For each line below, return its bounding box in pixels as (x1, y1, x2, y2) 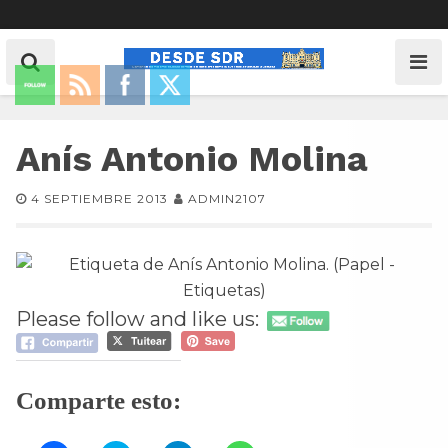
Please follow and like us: (16, 307, 259, 331)
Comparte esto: (16, 387, 181, 414)
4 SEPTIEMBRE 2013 (31, 191, 168, 206)
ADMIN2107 (188, 191, 266, 206)
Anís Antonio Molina (16, 138, 368, 180)
